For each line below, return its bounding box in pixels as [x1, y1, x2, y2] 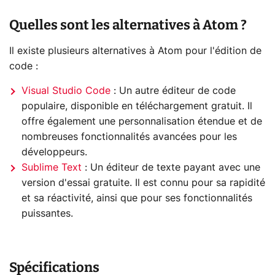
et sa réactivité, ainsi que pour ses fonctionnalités [21, 193, 252, 203]
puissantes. [21, 209, 73, 219]
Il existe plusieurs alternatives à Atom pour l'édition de [9, 46, 261, 56]
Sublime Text [21, 163, 82, 172]
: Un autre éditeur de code [110, 86, 236, 96]
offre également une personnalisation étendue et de [21, 117, 262, 126]
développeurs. [21, 147, 87, 157]
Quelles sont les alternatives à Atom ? [9, 17, 247, 33]
